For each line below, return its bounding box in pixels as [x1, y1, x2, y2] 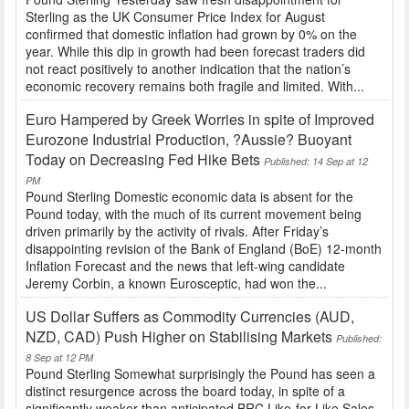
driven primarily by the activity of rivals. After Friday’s [26, 222, 329, 241]
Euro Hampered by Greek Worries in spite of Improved [26, 109, 374, 131]
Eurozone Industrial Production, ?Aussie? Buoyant [26, 129, 351, 151]
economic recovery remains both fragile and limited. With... [26, 77, 364, 96]
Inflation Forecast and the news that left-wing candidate [26, 257, 345, 276]
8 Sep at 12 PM [26, 351, 93, 365]
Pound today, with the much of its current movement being [26, 204, 362, 224]
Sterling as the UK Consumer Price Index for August [26, 7, 325, 26]
